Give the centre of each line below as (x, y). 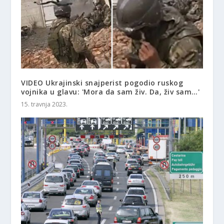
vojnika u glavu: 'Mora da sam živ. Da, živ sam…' (110, 92)
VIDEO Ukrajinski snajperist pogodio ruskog (102, 83)
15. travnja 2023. (44, 104)
